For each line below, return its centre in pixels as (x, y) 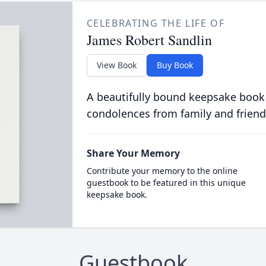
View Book (116, 65)
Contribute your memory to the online (162, 171)
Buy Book (175, 65)
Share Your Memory (133, 153)
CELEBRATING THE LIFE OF (156, 23)
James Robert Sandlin (149, 40)
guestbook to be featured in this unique (166, 183)
